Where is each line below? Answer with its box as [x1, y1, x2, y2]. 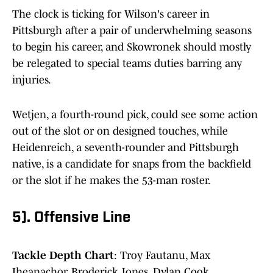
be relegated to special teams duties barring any [12, 57, 242, 70]
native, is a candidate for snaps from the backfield [12, 158, 251, 171]
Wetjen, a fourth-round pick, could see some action [12, 108, 258, 121]
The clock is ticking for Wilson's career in [12, 8, 210, 21]
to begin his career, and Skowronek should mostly [12, 41, 251, 54]
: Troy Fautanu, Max [114, 249, 210, 262]
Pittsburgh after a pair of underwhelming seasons [12, 24, 252, 37]
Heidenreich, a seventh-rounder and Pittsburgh [12, 141, 239, 154]
